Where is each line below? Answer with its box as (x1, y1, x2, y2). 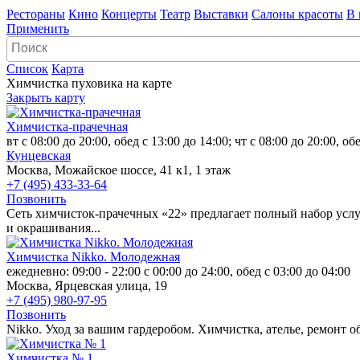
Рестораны (6, 6, 65, 21)
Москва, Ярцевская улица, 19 (6, 278, 167, 292)
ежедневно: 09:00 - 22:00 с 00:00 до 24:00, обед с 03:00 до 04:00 (6, 264, 350, 278)
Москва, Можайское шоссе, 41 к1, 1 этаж (6, 162, 231, 177)
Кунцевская (6, 148, 71, 162)
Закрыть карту (6, 90, 85, 104)
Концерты (101, 6, 157, 21)
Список (6, 61, 48, 76)
